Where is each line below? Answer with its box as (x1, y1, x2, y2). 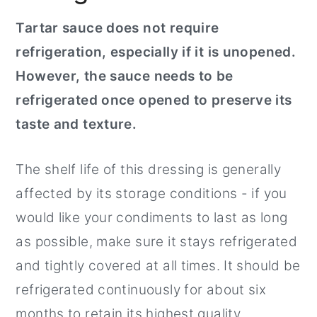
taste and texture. (16, 115, 137, 132)
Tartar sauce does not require (16, 19, 219, 36)
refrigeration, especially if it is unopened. (16, 43, 296, 60)
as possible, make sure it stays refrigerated (16, 233, 298, 250)
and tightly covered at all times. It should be (16, 257, 301, 274)
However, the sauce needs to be (16, 67, 234, 84)
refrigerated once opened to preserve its (16, 91, 292, 108)
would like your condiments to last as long (16, 209, 288, 226)
